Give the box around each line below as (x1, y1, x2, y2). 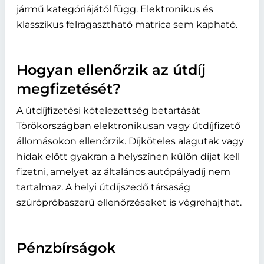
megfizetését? (16, 80, 121, 97)
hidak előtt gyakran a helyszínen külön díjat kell (16, 151, 240, 162)
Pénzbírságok (16, 239, 115, 256)
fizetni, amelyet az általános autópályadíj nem (16, 166, 230, 177)
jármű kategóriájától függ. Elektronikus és (16, 4, 213, 15)
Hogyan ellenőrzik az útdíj (16, 61, 206, 78)
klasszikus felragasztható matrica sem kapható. (16, 19, 237, 30)
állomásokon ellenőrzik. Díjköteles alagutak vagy (16, 136, 244, 147)
